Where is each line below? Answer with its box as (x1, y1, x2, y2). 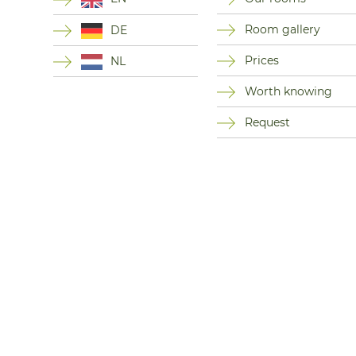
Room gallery (244, 22, 320, 37)
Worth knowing (244, 84, 332, 99)
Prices (244, 53, 279, 68)
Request (244, 115, 290, 130)
